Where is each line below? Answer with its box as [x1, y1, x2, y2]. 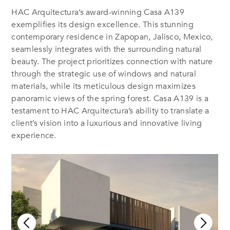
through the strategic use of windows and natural [11, 68, 196, 80]
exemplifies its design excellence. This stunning [11, 18, 194, 30]
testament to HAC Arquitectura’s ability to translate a [11, 105, 209, 117]
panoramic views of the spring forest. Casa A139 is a [11, 92, 209, 104]
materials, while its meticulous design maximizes [11, 80, 196, 92]
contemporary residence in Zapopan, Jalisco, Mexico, [11, 31, 213, 43]
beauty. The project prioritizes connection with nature [11, 55, 213, 67]
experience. [11, 129, 56, 141]
